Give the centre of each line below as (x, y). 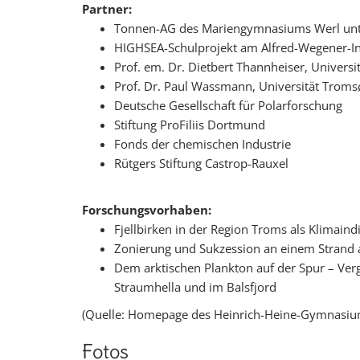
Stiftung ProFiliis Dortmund (190, 125)
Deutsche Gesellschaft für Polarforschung (228, 105)
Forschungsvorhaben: (147, 210)
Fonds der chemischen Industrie (202, 144)
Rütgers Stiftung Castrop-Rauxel (201, 163)
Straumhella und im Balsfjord (195, 287)
